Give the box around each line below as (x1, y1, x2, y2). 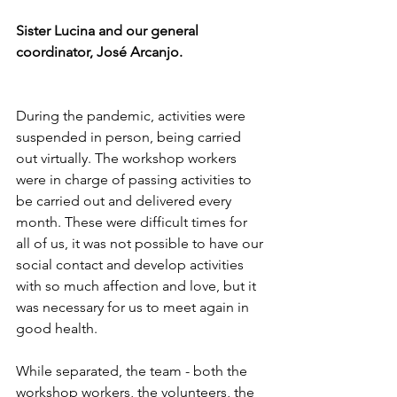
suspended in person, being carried (16, 128, 245, 145)
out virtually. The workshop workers (16, 150, 240, 167)
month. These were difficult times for (16, 214, 251, 230)
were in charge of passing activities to (16, 171, 255, 188)
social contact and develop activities (16, 256, 247, 273)
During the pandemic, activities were (16, 107, 249, 124)
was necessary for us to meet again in (16, 299, 253, 315)
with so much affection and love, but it (16, 277, 260, 294)
